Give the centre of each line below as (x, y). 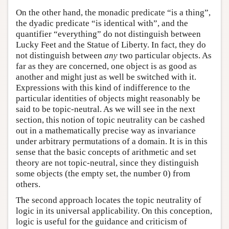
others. (28, 184)
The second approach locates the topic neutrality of (109, 200)
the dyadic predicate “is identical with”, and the (102, 23)
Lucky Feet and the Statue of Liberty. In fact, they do (111, 44)
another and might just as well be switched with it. (106, 77)
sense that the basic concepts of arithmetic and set (106, 152)
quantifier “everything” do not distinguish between (108, 34)
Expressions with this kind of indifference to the (103, 87)
